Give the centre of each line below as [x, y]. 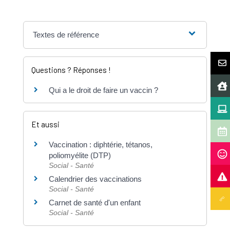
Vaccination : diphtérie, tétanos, [100, 145]
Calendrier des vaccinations [95, 179]
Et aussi [45, 124]
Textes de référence [66, 35]
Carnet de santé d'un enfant [94, 203]
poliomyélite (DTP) [80, 156]
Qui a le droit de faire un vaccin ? [103, 90]
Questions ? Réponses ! [71, 70]
